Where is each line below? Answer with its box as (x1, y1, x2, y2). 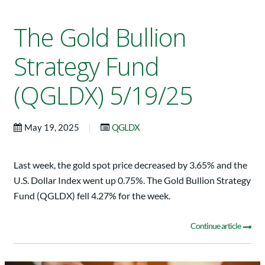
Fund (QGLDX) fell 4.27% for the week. (14, 190, 170, 202)
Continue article (190, 221, 242, 231)
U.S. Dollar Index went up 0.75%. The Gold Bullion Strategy (14, 174, 251, 186)
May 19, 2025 (24, 122, 81, 133)
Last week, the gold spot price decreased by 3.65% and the (14, 159, 247, 171)
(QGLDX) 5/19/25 (14, 79, 193, 112)
